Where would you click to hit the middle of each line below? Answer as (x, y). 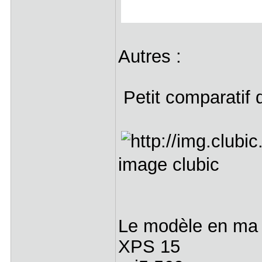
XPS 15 (149, 246)
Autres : (149, 56)
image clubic (168, 164)
